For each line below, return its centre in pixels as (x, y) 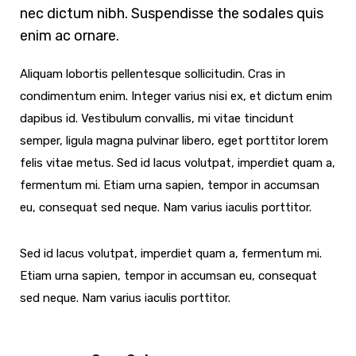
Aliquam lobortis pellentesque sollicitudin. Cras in (153, 74)
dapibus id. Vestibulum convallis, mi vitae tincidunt (157, 119)
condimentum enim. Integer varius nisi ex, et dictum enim (176, 97)
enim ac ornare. (70, 36)
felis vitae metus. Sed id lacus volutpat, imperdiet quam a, (178, 163)
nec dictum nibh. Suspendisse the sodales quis (172, 14)
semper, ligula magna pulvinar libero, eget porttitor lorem (174, 141)
